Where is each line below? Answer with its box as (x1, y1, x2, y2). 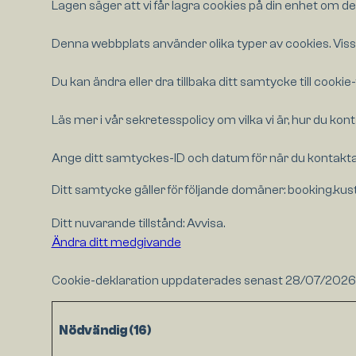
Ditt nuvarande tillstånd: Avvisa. (51, 216, 227, 231)
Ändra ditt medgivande (51, 235, 181, 250)
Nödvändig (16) (58, 323, 151, 339)
